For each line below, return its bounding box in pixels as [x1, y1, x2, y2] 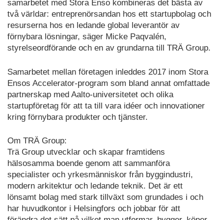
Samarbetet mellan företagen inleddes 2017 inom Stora [7, 67, 208, 77]
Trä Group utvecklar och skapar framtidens [7, 147, 165, 157]
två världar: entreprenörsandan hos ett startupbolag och [7, 9, 211, 19]
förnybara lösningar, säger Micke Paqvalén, [7, 32, 166, 42]
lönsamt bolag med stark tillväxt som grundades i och [7, 192, 203, 202]
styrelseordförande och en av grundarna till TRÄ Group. [7, 43, 211, 53]
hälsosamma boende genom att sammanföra [7, 159, 170, 168]
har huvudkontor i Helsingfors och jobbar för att [7, 204, 180, 214]
